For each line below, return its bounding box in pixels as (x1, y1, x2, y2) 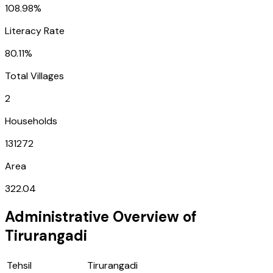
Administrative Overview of (5, 207, 197, 226)
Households (5, 114, 57, 127)
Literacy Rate (5, 24, 65, 37)
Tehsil (7, 258, 32, 272)
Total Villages (5, 69, 64, 82)
